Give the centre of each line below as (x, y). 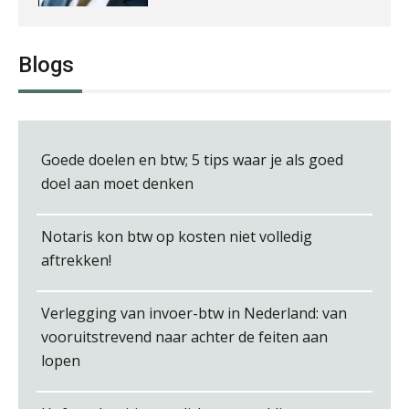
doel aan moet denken (117, 183)
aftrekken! (76, 260)
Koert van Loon (219, 199)
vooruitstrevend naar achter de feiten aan (184, 336)
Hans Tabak (208, 326)
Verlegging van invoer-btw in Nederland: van (194, 313)
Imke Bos (198, 71)
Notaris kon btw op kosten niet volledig (177, 236)
